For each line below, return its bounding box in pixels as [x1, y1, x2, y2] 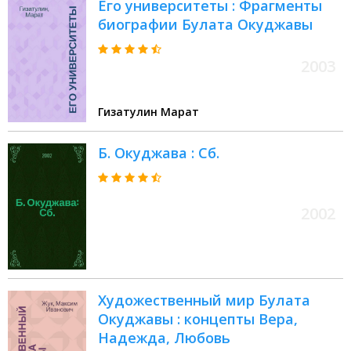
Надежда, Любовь [98, 328, 230, 348]
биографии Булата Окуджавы [98, 15, 313, 34]
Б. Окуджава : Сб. [98, 143, 219, 163]
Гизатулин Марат [98, 104, 199, 120]
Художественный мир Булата [98, 291, 310, 310]
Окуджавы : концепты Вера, [98, 309, 298, 329]
